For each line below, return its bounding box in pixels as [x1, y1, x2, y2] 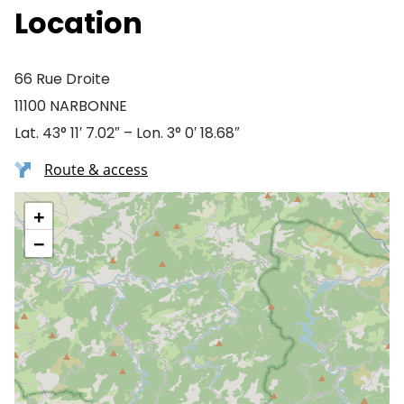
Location [14, 3, 142, 43]
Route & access [44, 160, 148, 179]
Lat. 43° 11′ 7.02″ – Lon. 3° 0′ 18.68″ [14, 123, 240, 143]
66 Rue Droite [14, 69, 110, 89]
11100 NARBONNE [14, 96, 127, 116]
